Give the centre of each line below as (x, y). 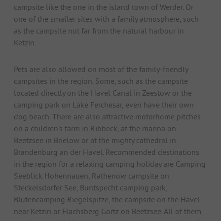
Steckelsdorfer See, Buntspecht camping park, (91, 188)
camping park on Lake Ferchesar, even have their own (104, 105)
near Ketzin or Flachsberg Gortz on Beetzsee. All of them (108, 211)
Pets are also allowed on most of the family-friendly (101, 69)
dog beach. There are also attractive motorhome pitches (107, 117)
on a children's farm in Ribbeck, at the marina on (95, 129)
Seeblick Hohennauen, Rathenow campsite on (92, 176)
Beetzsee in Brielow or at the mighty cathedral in (95, 140)
